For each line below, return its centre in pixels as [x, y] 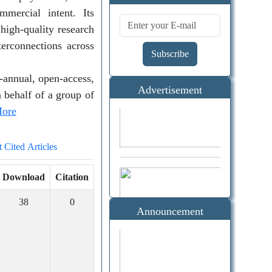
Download [24, 177]
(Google [144, 164]
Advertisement [170, 90]
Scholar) [146, 181]
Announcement [170, 211]
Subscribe [170, 54]
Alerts [170, 12]
